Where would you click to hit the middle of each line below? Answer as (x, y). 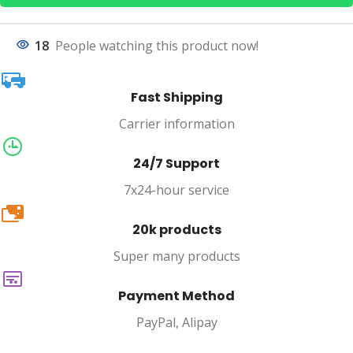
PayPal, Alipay (176, 323)
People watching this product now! (157, 46)
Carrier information (176, 124)
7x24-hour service (176, 190)
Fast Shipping (176, 98)
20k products (176, 230)
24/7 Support (176, 164)
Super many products (176, 256)
